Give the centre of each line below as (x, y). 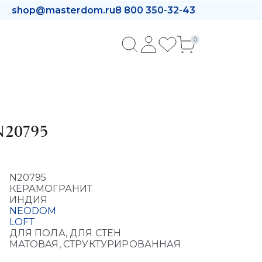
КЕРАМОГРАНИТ (51, 189)
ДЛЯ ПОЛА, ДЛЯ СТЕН (65, 233)
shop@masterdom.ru (63, 10)
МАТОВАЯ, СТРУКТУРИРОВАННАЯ (95, 244)
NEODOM (33, 211)
